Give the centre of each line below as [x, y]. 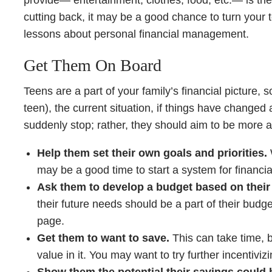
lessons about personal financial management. [136, 34]
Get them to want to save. [105, 238]
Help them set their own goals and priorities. [152, 153]
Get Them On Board [92, 65]
